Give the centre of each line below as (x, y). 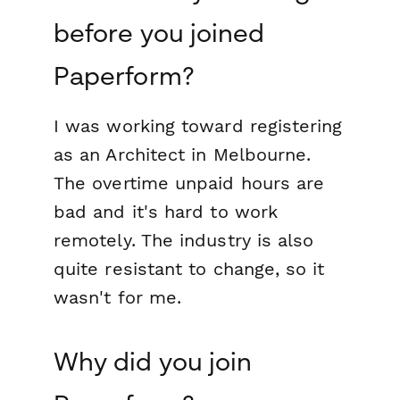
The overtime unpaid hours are (189, 183)
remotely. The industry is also (184, 241)
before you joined (159, 33)
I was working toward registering (198, 126)
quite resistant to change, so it (189, 269)
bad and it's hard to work (166, 212)
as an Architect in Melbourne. (183, 155)
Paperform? (124, 76)
